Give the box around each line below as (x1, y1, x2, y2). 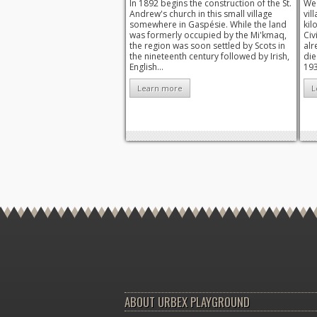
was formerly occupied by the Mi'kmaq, (129, 29, 287, 42)
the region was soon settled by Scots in (129, 40, 285, 52)
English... (129, 61, 163, 74)
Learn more (137, 82, 183, 93)
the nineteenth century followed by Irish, (129, 50, 289, 63)
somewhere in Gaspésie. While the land (129, 18, 287, 31)
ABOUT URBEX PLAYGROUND (125, 292, 250, 311)
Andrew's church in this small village (129, 8, 272, 21)
